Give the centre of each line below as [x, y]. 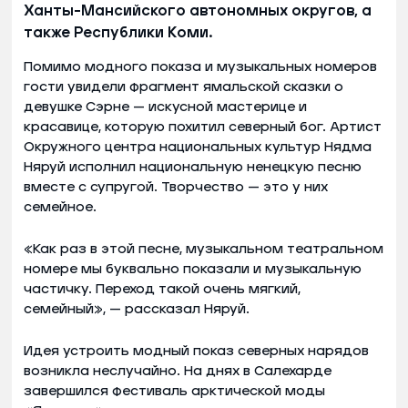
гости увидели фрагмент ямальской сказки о [184, 87]
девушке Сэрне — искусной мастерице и [165, 107]
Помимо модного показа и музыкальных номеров [200, 66]
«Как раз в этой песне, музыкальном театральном [204, 249]
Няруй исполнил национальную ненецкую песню [193, 167]
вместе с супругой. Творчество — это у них [176, 187]
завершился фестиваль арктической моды [174, 391]
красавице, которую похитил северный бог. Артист [203, 127]
